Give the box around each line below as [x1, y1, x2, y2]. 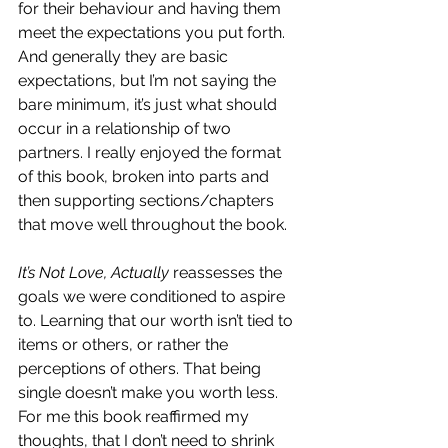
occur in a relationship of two [18, 119, 235, 139]
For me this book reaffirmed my [18, 407, 253, 427]
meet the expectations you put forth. [18, 23, 289, 43]
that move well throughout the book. [18, 215, 291, 235]
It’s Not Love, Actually [18, 263, 169, 283]
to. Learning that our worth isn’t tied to [18, 311, 297, 331]
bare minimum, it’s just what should [18, 95, 281, 115]
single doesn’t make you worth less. [18, 383, 282, 403]
